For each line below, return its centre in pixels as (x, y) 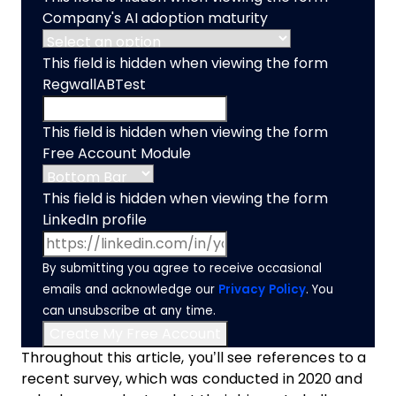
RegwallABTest (94, 84)
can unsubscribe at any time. (129, 311)
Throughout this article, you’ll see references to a (194, 358)
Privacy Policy (262, 289)
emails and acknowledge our (130, 289)
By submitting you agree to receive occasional (182, 268)
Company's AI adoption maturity (155, 18)
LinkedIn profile (95, 220)
